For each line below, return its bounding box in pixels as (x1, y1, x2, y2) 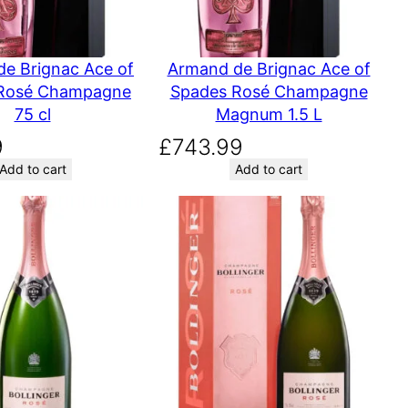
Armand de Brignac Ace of (167, 58, 371, 78)
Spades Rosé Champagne (169, 81, 368, 101)
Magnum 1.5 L (215, 104, 322, 124)
